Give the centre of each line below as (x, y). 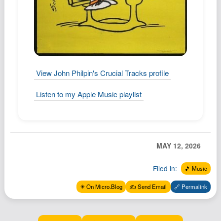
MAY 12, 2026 (179, 145)
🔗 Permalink (190, 186)
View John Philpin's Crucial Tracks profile (102, 73)
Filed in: (165, 168)
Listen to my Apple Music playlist (89, 94)
